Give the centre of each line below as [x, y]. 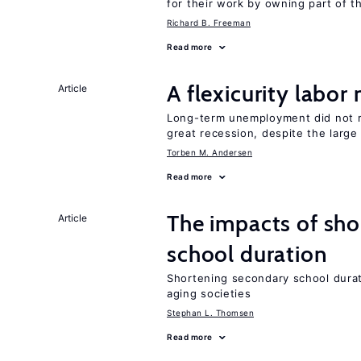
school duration [247, 254]
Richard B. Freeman [209, 23]
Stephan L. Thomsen [210, 313]
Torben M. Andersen [210, 152]
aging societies [209, 293]
